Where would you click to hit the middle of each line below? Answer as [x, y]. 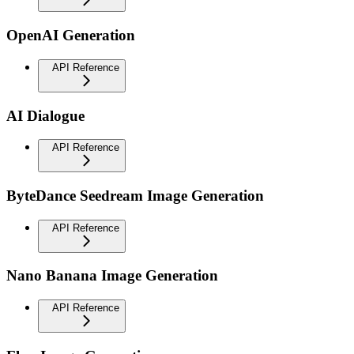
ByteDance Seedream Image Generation [135, 196]
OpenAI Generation [71, 36]
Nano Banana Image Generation [112, 276]
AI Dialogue [45, 115]
